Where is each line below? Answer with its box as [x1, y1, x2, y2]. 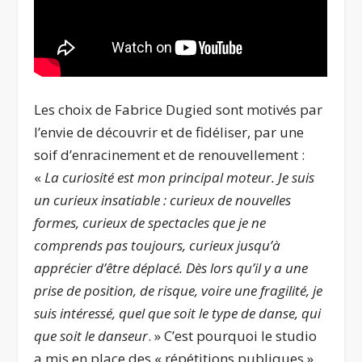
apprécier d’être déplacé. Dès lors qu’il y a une [34, 259, 309, 278]
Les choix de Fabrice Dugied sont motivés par [34, 100, 323, 120]
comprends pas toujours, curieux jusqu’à [34, 236, 281, 255]
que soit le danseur [34, 326, 149, 346]
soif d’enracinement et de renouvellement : [34, 145, 305, 165]
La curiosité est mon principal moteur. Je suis [44, 168, 315, 187]
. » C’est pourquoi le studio [148, 326, 318, 346]
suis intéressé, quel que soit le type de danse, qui [34, 304, 322, 323]
